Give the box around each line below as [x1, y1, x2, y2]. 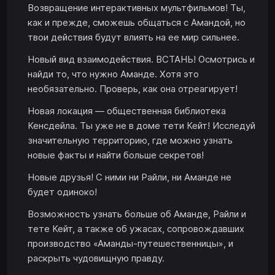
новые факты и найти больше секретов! [28, 149, 204, 161]
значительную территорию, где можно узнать [28, 134, 233, 147]
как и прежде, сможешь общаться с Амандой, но [28, 17, 246, 29]
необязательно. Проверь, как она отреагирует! [28, 83, 238, 95]
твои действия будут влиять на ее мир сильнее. [28, 31, 239, 44]
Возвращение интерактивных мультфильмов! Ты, [28, 2, 246, 14]
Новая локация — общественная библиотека [28, 105, 226, 117]
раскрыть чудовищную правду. [28, 252, 165, 265]
